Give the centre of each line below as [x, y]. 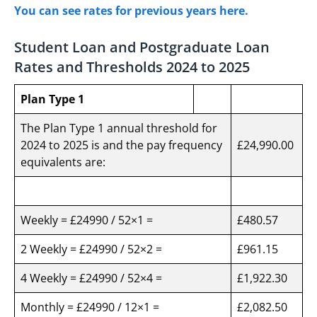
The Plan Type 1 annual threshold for [119, 128]
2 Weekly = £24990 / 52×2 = [94, 249]
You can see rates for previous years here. [131, 11]
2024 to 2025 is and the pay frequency [121, 145]
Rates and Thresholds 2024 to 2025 [132, 67]
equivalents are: [66, 162]
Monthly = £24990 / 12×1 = [91, 307]
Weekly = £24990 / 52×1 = [90, 220]
